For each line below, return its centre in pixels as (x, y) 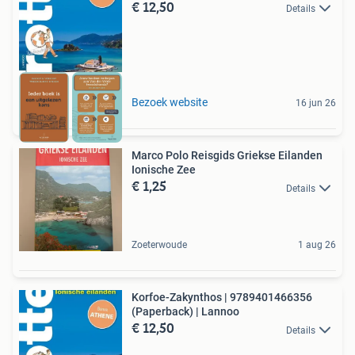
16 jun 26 (316, 103)
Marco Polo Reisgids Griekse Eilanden (227, 156)
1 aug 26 (317, 245)
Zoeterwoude (159, 245)
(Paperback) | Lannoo (185, 312)
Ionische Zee (164, 170)
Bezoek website (170, 103)
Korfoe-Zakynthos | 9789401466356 (222, 298)
